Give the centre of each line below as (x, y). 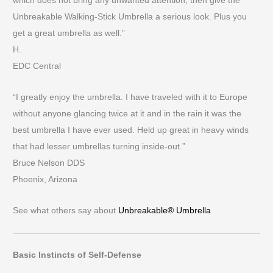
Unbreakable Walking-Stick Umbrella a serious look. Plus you (130, 17)
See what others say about (66, 211)
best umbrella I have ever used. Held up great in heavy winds (131, 130)
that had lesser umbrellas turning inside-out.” (99, 147)
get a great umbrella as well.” (69, 34)
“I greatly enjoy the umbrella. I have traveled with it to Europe (130, 97)
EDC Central (37, 66)
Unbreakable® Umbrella (165, 211)
